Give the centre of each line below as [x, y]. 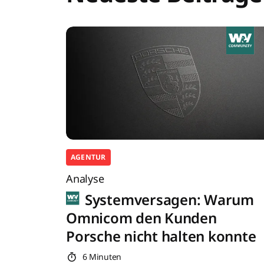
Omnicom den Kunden [141, 218]
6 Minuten [100, 257]
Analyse [85, 179]
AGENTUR [88, 157]
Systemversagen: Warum [168, 200]
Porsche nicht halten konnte [161, 236]
